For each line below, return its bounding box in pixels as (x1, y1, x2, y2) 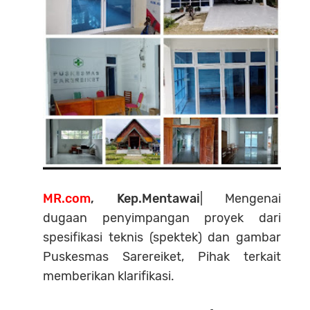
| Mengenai (199, 190, 281, 206)
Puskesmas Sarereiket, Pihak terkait (43, 248, 281, 264)
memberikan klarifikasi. (43, 268, 174, 284)
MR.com (43, 190, 91, 206)
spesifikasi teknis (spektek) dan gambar (43, 229, 281, 245)
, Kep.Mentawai (91, 190, 200, 206)
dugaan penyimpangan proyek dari (43, 210, 281, 226)
